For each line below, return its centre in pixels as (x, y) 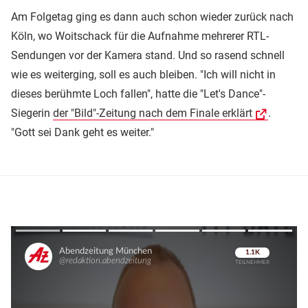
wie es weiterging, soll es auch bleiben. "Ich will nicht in (143, 74)
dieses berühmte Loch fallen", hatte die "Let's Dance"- (138, 93)
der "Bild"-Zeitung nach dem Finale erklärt (153, 113)
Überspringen (247, 267)
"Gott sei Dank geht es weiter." (82, 132)
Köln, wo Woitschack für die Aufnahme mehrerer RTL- (140, 36)
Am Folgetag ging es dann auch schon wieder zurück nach (152, 16)
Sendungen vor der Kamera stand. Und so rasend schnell (148, 55)
